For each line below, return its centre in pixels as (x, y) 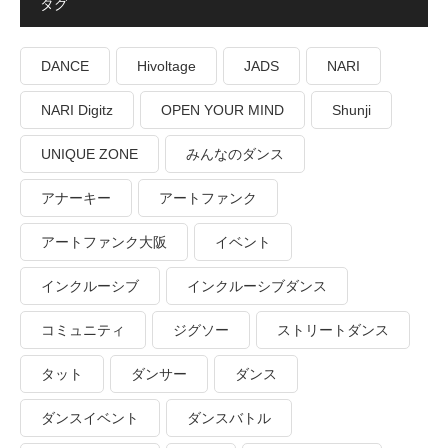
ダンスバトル (229, 417)
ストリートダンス (333, 329)
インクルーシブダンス (257, 285)
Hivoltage (166, 65)
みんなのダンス (235, 153)
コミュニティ (83, 329)
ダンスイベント (90, 417)
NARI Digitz (77, 109)
